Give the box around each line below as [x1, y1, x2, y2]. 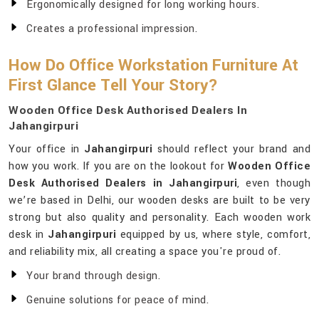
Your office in [9, 142, 85, 157]
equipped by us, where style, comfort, [116, 227, 310, 243]
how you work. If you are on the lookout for [9, 159, 229, 174]
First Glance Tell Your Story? [9, 74, 218, 98]
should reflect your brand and [152, 142, 310, 157]
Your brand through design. [26, 268, 160, 284]
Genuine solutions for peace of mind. [26, 293, 209, 308]
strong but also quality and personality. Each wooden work [9, 210, 310, 226]
